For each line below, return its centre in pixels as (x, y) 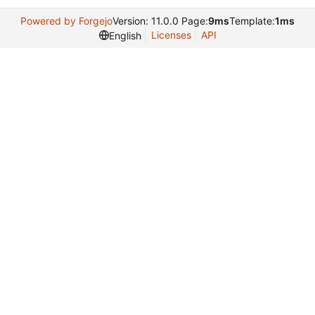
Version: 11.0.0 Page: (160, 21)
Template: (252, 21)
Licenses (171, 35)
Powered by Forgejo (66, 21)
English (125, 35)
